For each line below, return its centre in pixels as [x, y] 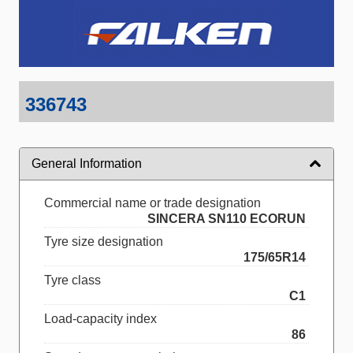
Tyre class [72, 280]
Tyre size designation [104, 241]
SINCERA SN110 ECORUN [227, 218]
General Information [87, 163]
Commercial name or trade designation [152, 203]
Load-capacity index [100, 318]
